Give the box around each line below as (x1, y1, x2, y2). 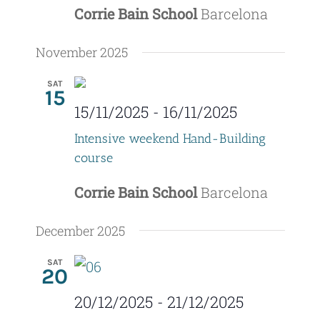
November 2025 (35, 44, 128, 61)
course (74, 149, 113, 166)
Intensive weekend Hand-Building (74, 130, 266, 146)
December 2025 (35, 221, 125, 239)
